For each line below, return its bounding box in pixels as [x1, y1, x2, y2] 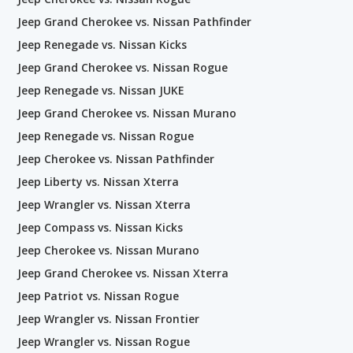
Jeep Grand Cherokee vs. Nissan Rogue [17, 60, 228, 75]
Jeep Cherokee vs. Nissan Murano [17, 243, 199, 258]
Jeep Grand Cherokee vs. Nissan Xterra [17, 266, 229, 281]
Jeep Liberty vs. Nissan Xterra [17, 174, 179, 189]
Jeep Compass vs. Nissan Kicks [17, 220, 183, 235]
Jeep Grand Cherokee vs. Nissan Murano [17, 106, 236, 121]
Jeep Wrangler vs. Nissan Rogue [17, 334, 190, 349]
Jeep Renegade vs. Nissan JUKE [17, 83, 184, 98]
